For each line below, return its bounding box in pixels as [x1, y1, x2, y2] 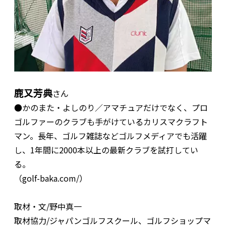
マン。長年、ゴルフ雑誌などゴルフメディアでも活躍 [14, 130, 207, 142]
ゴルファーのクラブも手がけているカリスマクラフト [14, 116, 208, 128]
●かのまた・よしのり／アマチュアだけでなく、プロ [14, 101, 208, 114]
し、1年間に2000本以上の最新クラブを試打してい [14, 144, 198, 156]
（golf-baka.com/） [14, 172, 87, 185]
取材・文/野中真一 [14, 200, 82, 213]
